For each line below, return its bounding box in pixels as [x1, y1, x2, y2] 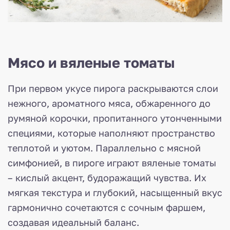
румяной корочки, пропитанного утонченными [8, 112, 222, 124]
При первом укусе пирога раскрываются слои [8, 83, 218, 94]
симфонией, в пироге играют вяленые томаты [8, 157, 216, 169]
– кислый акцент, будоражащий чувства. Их [8, 172, 206, 184]
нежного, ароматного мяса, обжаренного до [8, 98, 210, 109]
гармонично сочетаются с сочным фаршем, [8, 202, 205, 214]
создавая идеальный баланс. [8, 217, 139, 228]
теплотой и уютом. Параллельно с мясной [8, 142, 201, 154]
